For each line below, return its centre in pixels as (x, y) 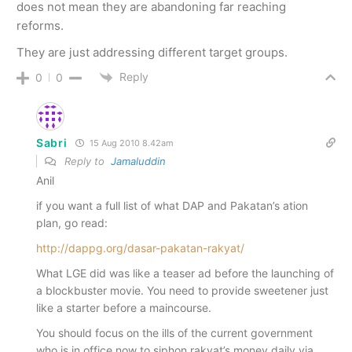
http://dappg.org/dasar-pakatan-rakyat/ (140, 247)
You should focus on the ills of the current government (174, 332)
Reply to (86, 161)
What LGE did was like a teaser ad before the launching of (185, 273)
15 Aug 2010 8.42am (130, 143)
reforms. (40, 25)
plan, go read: (72, 222)
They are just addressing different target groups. (152, 52)
